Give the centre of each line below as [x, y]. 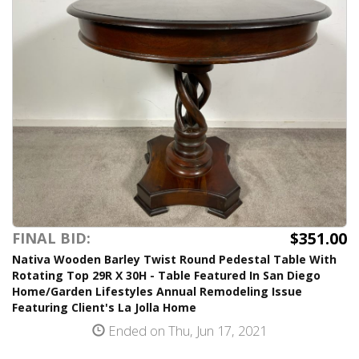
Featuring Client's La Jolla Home [104, 307]
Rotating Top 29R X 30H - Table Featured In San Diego [166, 275]
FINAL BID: [51, 238]
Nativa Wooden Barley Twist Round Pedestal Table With [174, 259]
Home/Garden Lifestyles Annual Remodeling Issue [157, 291]
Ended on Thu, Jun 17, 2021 [186, 331]
